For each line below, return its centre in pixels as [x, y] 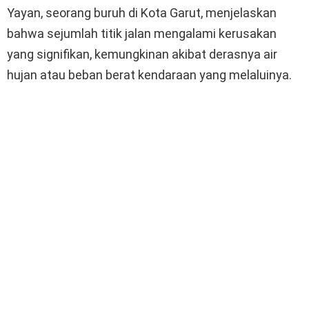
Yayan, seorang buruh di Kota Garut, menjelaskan [142, 12]
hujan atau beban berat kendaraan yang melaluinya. [149, 74]
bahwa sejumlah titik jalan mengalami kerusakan [142, 33]
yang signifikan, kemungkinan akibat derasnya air [142, 54]
